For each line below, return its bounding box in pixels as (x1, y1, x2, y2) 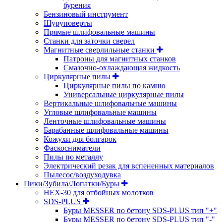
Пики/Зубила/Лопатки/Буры (24, 179, 121, 188)
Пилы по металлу (44, 152, 103, 161)
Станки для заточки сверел (44, 36, 135, 45)
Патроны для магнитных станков (63, 54, 176, 63)
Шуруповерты (44, 18, 92, 27)
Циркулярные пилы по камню (63, 81, 166, 90)
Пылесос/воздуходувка (44, 170, 121, 179)
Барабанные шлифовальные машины (44, 125, 168, 134)
